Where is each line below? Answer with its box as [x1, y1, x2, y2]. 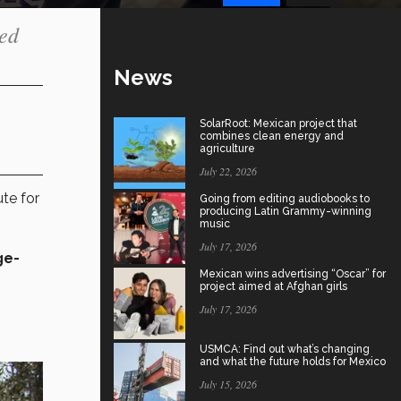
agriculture [200, 141, 255, 155]
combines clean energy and [200, 129, 344, 142]
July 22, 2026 [200, 163, 257, 178]
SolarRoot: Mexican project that [200, 116, 357, 130]
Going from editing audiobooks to [200, 192, 370, 205]
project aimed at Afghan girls [200, 279, 347, 293]
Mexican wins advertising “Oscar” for [200, 267, 386, 280]
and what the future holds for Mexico [200, 354, 386, 368]
